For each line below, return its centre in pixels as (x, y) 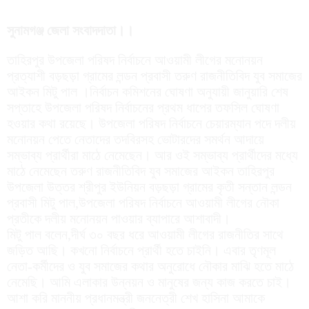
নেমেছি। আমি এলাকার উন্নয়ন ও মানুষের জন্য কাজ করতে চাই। (149, 282)
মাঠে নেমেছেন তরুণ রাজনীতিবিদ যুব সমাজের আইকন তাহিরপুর (141, 171)
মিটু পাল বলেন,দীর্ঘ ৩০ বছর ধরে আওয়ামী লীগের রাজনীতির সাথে (145, 235)
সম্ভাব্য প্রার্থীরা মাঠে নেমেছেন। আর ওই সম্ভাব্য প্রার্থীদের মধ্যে (152, 156)
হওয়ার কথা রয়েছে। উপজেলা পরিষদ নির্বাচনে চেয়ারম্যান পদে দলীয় (151, 124)
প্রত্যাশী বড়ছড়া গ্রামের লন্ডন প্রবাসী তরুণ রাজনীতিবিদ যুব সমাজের (154, 76)
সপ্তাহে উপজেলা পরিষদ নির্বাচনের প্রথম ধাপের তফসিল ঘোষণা (143, 108)
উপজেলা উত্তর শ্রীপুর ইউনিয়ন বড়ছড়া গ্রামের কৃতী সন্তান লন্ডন (149, 187)
